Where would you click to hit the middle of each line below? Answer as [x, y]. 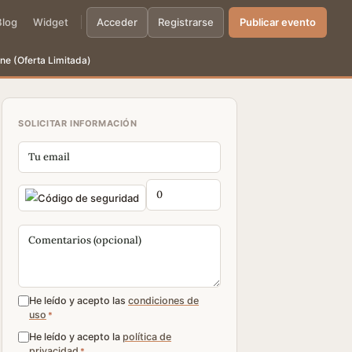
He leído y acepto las [79, 301]
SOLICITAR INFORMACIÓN [78, 123]
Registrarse [186, 22]
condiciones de [163, 301]
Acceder [117, 22]
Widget [51, 22]
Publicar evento [278, 22]
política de [147, 337]
